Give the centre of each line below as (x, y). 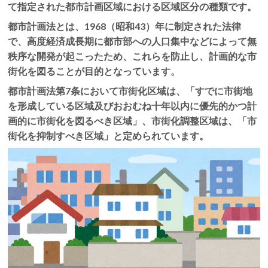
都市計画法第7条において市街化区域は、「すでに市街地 (130, 90)
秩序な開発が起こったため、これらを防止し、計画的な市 (133, 56)
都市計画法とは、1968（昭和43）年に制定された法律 (125, 26)
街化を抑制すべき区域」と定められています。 (109, 135)
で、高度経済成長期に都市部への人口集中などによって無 (133, 41)
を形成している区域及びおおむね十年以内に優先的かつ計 (133, 105)
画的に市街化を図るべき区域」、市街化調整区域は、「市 (133, 120)
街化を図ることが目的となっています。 (94, 71)
